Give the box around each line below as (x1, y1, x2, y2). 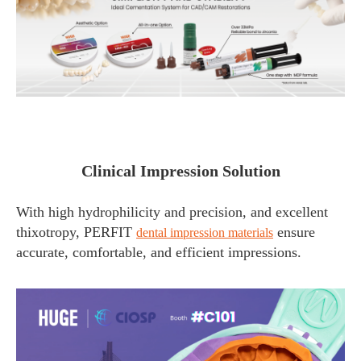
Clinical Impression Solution (81, 161, 280, 180)
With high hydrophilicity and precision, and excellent (16, 203, 328, 220)
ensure (273, 223, 315, 240)
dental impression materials (136, 225, 273, 239)
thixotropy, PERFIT (16, 223, 136, 240)
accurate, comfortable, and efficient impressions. (16, 243, 317, 260)
